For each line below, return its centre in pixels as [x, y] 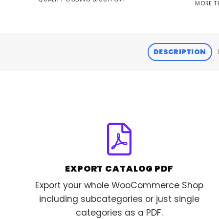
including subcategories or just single [119, 199]
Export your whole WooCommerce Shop [119, 185]
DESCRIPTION [180, 52]
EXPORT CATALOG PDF [119, 169]
